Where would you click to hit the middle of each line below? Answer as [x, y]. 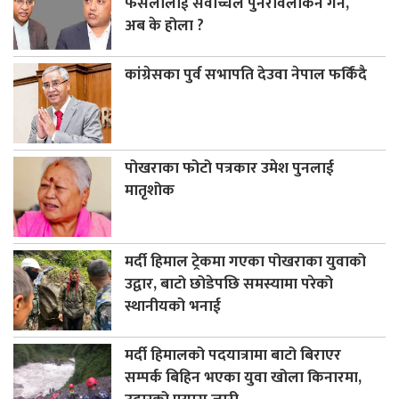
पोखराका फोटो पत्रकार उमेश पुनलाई [229, 167]
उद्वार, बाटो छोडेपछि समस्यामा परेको [229, 283]
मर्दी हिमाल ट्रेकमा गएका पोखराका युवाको [245, 261]
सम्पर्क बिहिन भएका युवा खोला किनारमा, [243, 377]
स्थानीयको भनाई [173, 305]
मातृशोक [150, 190]
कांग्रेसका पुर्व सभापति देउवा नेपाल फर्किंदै [246, 74]
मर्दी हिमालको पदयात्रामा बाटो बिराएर [233, 354]
